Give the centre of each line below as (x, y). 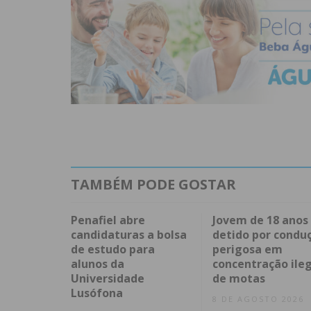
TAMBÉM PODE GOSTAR (153, 185)
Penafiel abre (108, 220)
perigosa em (247, 250)
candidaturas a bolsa (129, 235)
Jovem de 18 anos (260, 220)
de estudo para (113, 250)
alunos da (98, 264)
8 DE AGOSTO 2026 (258, 299)
